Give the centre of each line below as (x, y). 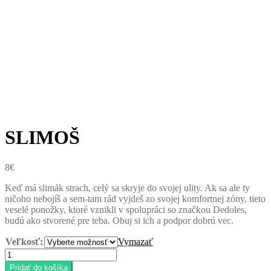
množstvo (23, 253)
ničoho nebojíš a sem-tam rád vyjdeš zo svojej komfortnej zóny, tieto (135, 198)
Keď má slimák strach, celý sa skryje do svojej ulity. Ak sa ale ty (127, 188)
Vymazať (135, 241)
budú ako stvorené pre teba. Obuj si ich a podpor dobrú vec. (119, 220)
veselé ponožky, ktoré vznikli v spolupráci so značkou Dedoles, (126, 209)
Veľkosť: (24, 241)
